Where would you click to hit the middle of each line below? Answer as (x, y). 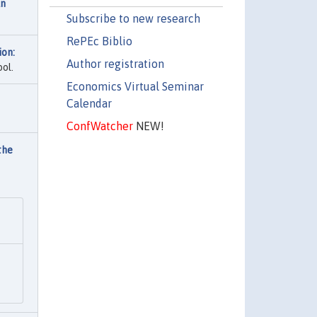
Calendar (89, 103)
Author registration (115, 63)
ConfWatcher (99, 126)
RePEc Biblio (99, 41)
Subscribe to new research (133, 18)
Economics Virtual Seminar (135, 86)
